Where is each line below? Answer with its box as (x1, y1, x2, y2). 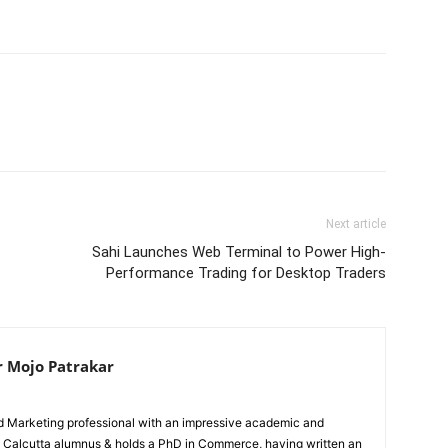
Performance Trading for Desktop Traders (106, 264, 386, 283)
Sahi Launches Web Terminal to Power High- (92, 243, 386, 262)
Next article (326, 217, 386, 232)
